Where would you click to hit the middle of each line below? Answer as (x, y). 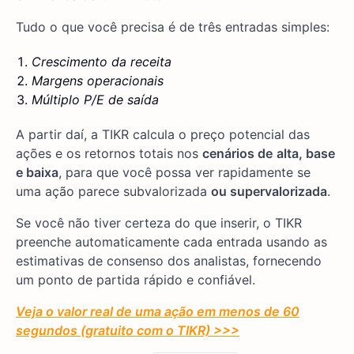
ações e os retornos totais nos (109, 154)
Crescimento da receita (102, 62)
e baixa (37, 173)
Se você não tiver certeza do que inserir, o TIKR (159, 223)
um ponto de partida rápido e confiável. (136, 280)
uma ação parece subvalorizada (113, 192)
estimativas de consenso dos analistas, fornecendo (169, 261)
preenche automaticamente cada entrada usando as (171, 242)
